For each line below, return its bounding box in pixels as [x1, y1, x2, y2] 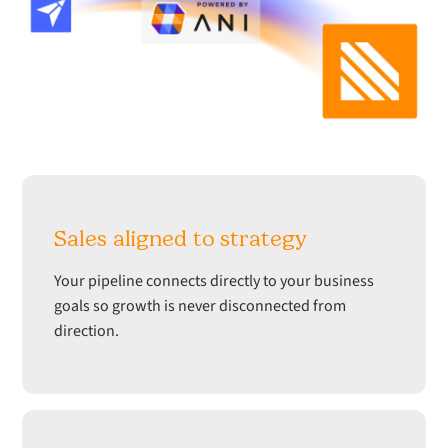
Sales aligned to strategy [54, 224, 308, 252]
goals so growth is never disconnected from [54, 294, 347, 317]
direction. [54, 319, 120, 342]
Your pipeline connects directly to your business [54, 269, 375, 292]
